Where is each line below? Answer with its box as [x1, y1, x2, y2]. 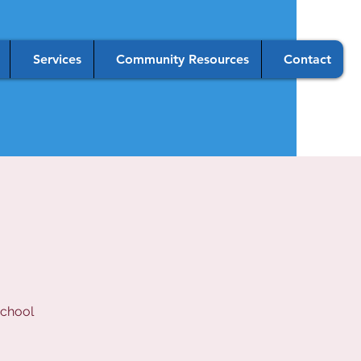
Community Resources [115, 52, 249, 67]
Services [32, 52, 81, 67]
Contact [283, 52, 331, 67]
